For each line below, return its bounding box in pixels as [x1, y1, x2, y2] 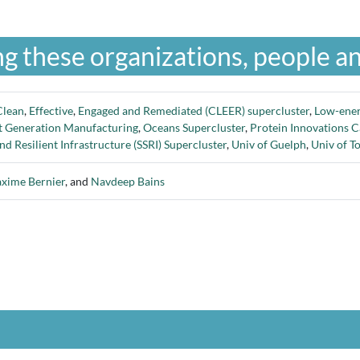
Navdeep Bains [91, 174, 165, 188]
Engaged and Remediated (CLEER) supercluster [78, 104, 309, 117]
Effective [29, 104, 73, 117]
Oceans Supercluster [143, 121, 245, 134]
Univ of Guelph [231, 137, 306, 151]
